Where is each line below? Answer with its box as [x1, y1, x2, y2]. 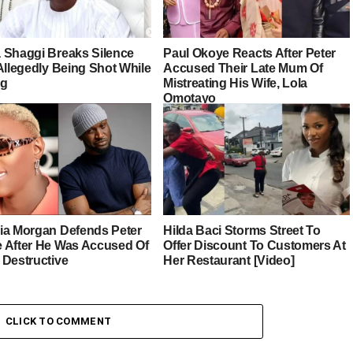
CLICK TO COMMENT [5, 315, 112, 328]
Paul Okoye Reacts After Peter [163, 46, 336, 61]
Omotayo [163, 91, 217, 106]
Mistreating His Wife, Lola [163, 76, 307, 91]
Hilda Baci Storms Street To [163, 224, 321, 238]
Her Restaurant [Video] [163, 254, 295, 268]
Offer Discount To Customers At [163, 239, 346, 253]
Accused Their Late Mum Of [163, 61, 323, 76]
